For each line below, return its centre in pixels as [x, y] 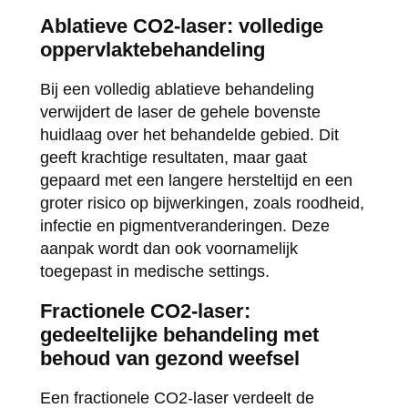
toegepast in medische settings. [154, 271]
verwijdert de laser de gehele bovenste [180, 112]
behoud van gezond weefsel [169, 358]
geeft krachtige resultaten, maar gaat [173, 157]
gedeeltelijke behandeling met [179, 334]
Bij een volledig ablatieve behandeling [177, 89]
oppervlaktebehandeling [152, 49]
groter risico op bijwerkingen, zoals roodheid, [202, 203]
